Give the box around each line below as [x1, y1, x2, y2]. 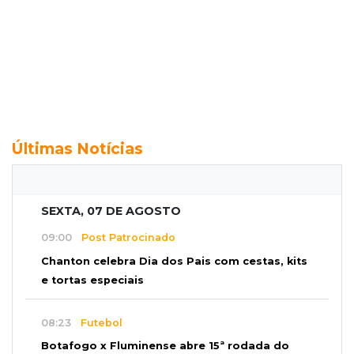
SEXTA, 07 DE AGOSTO [41, 203, 181, 218]
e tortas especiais [41, 274, 144, 287]
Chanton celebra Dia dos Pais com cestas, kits [41, 255, 307, 268]
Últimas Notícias [12, 138, 143, 158]
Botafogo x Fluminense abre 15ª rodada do [41, 340, 289, 352]
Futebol [71, 316, 122, 329]
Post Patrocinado [72, 232, 175, 244]
